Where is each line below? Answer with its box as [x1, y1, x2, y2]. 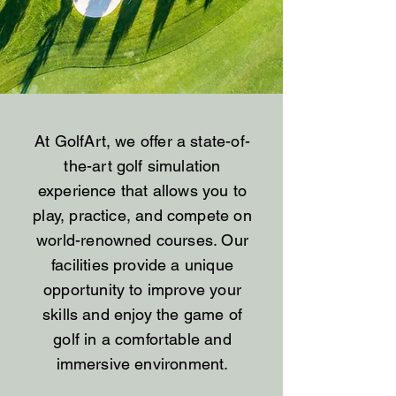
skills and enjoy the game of [42, 305, 243, 324]
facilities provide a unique [51, 255, 233, 274]
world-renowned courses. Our [36, 231, 248, 249]
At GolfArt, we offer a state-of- [34, 132, 250, 150]
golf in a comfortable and [53, 330, 232, 348]
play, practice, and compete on [33, 206, 252, 225]
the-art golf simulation [64, 156, 221, 175]
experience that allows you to [37, 181, 247, 200]
